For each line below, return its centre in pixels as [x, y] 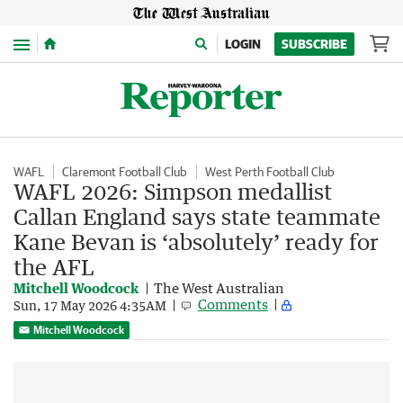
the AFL [54, 267]
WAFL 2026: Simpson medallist [173, 191]
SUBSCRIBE [314, 44]
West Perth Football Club [270, 172]
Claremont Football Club [125, 172]
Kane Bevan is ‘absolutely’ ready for [196, 242]
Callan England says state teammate [197, 216]
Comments [233, 304]
